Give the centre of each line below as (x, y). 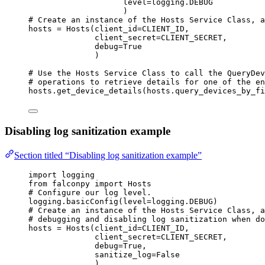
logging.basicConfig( (76, 201)
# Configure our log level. (90, 192)
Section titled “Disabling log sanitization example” (108, 155)
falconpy (71, 183)
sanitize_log (123, 254)
